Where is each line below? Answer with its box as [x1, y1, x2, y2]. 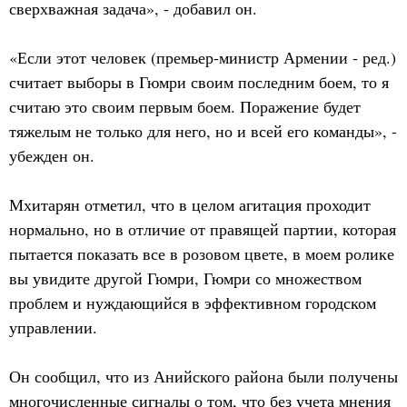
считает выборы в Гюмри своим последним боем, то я [9, 71, 389, 93]
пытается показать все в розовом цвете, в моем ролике [9, 243, 394, 264]
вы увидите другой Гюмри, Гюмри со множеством [9, 267, 362, 289]
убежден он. [9, 144, 94, 166]
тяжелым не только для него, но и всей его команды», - [9, 120, 397, 142]
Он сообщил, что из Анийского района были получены [9, 365, 398, 387]
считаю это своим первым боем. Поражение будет [9, 95, 361, 117]
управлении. [9, 316, 97, 338]
